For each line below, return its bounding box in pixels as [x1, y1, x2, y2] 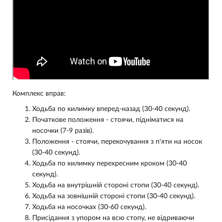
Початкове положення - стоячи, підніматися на [32, 116, 183, 124]
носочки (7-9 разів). [32, 127, 94, 135]
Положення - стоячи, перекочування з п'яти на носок [32, 138, 202, 146]
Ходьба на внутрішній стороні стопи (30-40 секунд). [32, 182, 199, 189]
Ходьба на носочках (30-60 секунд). [32, 204, 146, 211]
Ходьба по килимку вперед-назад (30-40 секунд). [32, 106, 190, 113]
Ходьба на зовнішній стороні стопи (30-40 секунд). [32, 193, 195, 200]
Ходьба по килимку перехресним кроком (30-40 [32, 160, 187, 167]
